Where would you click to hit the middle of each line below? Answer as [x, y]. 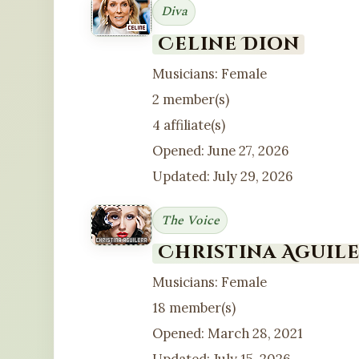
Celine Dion [228, 44]
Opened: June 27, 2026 [221, 150]
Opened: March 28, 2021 [228, 334]
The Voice [190, 220]
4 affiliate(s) [189, 125]
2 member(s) [191, 99]
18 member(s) [194, 308]
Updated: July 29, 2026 [223, 176]
